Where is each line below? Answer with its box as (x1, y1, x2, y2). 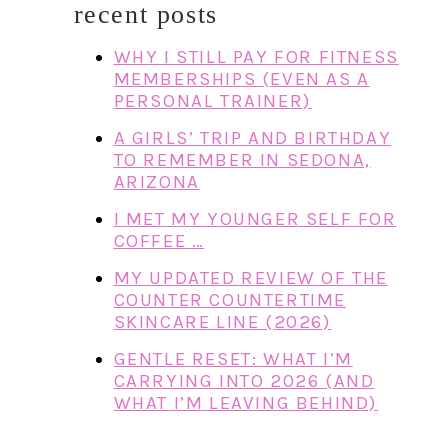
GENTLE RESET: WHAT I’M (113, 347, 353, 370)
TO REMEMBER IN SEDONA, (113, 148, 371, 171)
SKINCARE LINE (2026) (113, 310, 332, 333)
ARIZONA (113, 170, 200, 193)
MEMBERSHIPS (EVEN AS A (113, 67, 370, 90)
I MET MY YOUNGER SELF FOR (113, 207, 397, 230)
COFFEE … (113, 229, 205, 252)
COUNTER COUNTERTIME (113, 288, 346, 311)
